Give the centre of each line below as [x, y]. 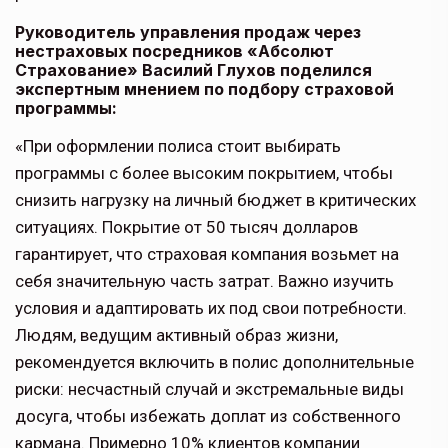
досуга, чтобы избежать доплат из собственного [208, 416]
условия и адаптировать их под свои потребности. [211, 308]
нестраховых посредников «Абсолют [174, 51]
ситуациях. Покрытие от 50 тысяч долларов [186, 227]
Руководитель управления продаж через [188, 32]
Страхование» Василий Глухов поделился [193, 70]
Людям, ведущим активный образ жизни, [176, 335]
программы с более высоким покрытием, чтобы [204, 173]
